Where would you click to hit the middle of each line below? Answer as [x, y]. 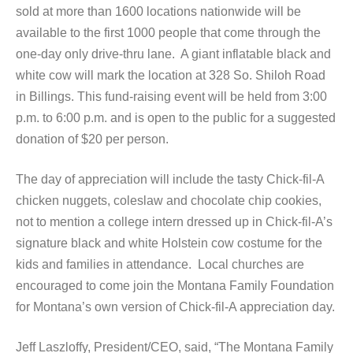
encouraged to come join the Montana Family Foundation [175, 286]
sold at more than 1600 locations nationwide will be [158, 11]
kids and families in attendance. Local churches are [160, 264]
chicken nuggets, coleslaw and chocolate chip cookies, [169, 201]
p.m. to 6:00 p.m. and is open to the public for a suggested [176, 118]
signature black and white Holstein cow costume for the [169, 243]
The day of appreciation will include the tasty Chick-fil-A [170, 179]
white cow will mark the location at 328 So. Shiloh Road [171, 75]
